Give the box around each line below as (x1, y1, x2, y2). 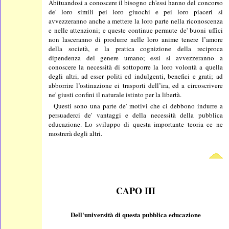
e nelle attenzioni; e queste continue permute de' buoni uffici (49, 25, 223, 35)
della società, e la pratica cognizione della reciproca (49, 43, 223, 53)
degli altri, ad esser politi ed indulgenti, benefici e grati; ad (49, 71, 223, 81)
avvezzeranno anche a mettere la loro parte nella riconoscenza (49, 16, 223, 26)
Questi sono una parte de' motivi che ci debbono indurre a (54, 101, 223, 110)
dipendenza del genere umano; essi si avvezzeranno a (49, 53, 223, 62)
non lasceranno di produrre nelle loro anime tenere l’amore (49, 34, 223, 44)
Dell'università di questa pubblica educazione (70, 209, 201, 219)
